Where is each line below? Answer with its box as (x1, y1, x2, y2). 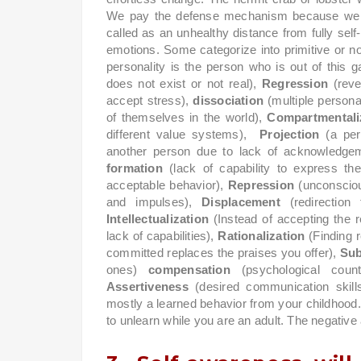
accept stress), (106, 93, 193, 108)
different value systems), (106, 127, 260, 142)
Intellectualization (106, 212, 209, 226)
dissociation (193, 93, 263, 108)
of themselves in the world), (106, 110, 268, 125)
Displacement (201, 195, 290, 210)
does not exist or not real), (106, 77, 262, 91)
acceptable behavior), (106, 178, 228, 193)
